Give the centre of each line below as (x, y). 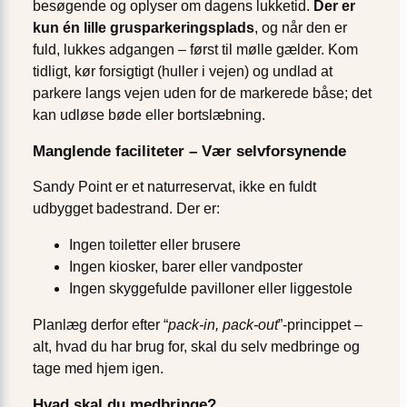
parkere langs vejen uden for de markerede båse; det (202, 93)
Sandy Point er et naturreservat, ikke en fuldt (174, 186)
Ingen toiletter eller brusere (155, 244)
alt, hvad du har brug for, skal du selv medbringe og (196, 346)
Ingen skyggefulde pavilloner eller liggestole (211, 288)
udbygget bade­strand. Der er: (126, 208)
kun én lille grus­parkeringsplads (144, 27)
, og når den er (301, 27)
